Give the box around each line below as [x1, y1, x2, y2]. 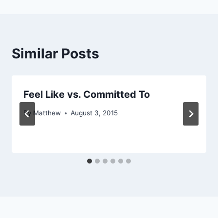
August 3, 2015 [71, 109, 118, 117]
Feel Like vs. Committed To [23, 88, 150, 100]
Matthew [33, 109, 61, 117]
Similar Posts [12, 45, 99, 62]
